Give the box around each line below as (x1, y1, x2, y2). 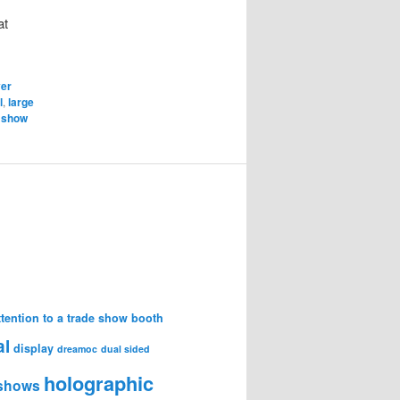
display (13, 339, 54, 356)
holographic (44, 368, 154, 397)
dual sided (101, 341, 150, 355)
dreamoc (57, 341, 97, 355)
